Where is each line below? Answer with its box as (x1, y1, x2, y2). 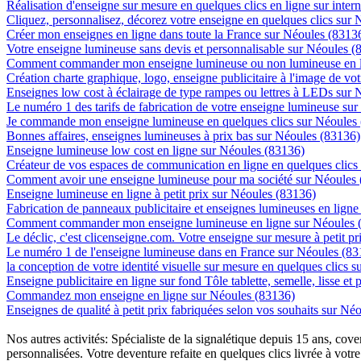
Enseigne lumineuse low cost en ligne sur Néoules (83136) (6, 143, 305, 157)
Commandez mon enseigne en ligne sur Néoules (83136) (6, 288, 295, 302)
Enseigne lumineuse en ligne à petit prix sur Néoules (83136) (6, 186, 316, 201)
